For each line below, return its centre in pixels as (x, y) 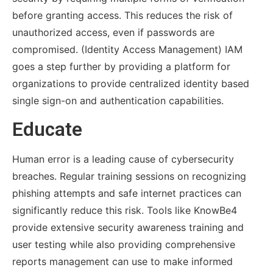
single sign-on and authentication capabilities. (118, 100)
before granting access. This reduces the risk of (122, 15)
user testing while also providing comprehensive (123, 245)
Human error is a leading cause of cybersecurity (123, 159)
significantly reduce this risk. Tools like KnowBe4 (124, 211)
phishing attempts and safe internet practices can (126, 193)
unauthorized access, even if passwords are (113, 32)
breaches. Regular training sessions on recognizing (129, 176)
